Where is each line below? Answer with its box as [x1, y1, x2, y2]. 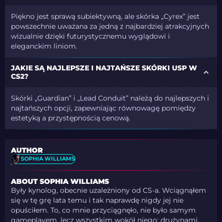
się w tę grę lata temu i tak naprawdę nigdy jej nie [11, 196, 184, 204]
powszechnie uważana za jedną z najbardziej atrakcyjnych [11, 22, 210, 31]
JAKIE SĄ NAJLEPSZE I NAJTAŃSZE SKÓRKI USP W [11, 64, 198, 72]
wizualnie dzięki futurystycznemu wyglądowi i [11, 32, 170, 41]
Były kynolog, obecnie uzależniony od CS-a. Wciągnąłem [11, 186, 207, 194]
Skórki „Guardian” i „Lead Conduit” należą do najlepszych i [11, 94, 210, 102]
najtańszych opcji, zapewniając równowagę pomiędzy [11, 104, 196, 112]
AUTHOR [11, 146, 43, 154]
